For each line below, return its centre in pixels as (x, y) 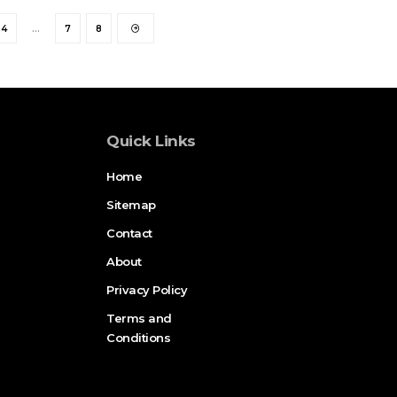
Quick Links (151, 141)
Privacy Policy (147, 290)
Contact (129, 234)
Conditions (138, 338)
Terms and (139, 319)
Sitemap (131, 205)
